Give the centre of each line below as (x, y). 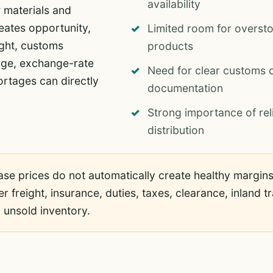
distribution (175, 130)
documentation (185, 88)
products (170, 46)
